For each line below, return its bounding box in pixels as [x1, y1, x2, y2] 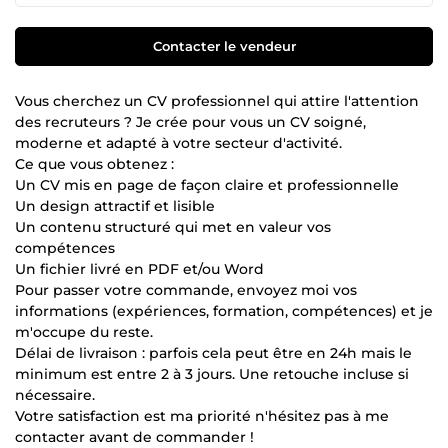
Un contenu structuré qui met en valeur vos [15, 217, 331, 236]
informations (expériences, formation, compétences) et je [15, 301, 433, 320]
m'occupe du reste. [15, 322, 153, 341]
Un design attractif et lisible [15, 196, 215, 215]
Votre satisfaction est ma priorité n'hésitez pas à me [15, 406, 389, 425]
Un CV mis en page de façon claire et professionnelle [15, 175, 399, 194]
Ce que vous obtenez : [15, 154, 174, 173]
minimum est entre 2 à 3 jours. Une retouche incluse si [15, 364, 409, 383]
